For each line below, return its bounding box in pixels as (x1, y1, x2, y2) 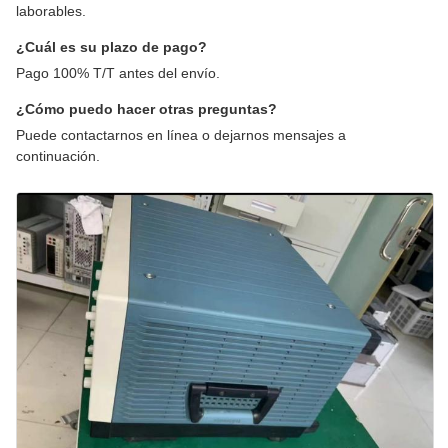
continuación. (16, 148, 100, 164)
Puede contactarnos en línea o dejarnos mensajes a (16, 127, 346, 143)
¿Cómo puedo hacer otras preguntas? (16, 101, 277, 117)
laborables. (16, 3, 86, 19)
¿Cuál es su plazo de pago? (16, 39, 207, 55)
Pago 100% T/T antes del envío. (16, 65, 220, 81)
